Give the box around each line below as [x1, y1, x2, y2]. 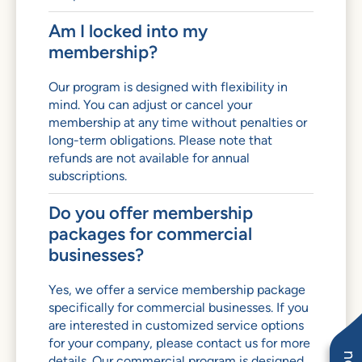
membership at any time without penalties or [48, 114, 307, 130]
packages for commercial [48, 222, 252, 244]
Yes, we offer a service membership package [48, 281, 305, 297]
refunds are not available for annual [48, 149, 250, 166]
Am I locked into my [48, 19, 208, 41]
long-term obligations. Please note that [48, 132, 272, 148]
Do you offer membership [48, 201, 253, 223]
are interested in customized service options [48, 317, 304, 333]
